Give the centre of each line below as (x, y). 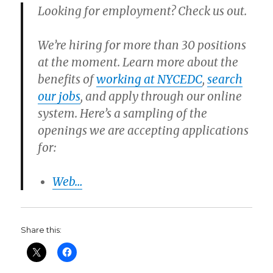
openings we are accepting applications (144, 131)
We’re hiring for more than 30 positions (142, 45)
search (225, 80)
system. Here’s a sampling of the (123, 114)
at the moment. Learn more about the (138, 62)
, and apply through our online (161, 97)
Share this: (41, 230)
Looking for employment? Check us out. (143, 11)
